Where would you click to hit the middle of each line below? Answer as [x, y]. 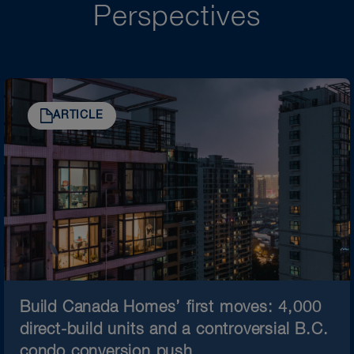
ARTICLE [78, 115]
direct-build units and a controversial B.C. [174, 329]
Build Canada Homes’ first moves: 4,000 [171, 307]
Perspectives [177, 17]
